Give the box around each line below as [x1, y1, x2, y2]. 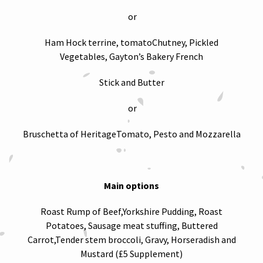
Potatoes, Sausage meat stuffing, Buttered [45, 220, 218, 231]
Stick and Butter [99, 76, 164, 88]
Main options [104, 180, 159, 191]
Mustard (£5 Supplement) [80, 248, 183, 259]
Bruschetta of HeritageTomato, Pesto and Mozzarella [22, 128, 241, 140]
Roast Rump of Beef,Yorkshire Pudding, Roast [41, 205, 222, 217]
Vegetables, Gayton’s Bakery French [60, 50, 203, 62]
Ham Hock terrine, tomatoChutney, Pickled [45, 36, 218, 48]
